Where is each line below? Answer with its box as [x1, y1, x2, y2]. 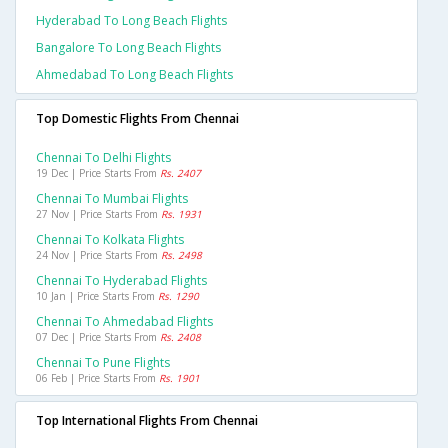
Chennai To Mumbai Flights [36, 190, 188, 208]
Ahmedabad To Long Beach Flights [36, 66, 233, 84]
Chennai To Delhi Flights [36, 149, 171, 167]
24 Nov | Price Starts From [36, 248, 161, 263]
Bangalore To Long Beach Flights [36, 39, 221, 57]
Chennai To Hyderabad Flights [36, 272, 207, 290]
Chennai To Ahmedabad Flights [36, 313, 213, 331]
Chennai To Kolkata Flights [36, 231, 184, 249]
